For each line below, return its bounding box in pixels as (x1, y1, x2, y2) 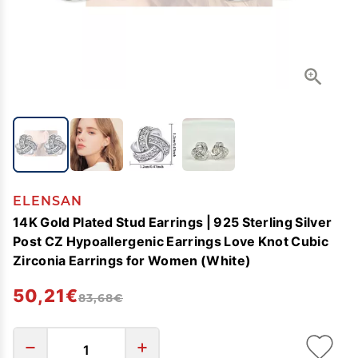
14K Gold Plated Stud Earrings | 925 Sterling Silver (13, 214, 332, 229)
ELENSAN (13, 193, 82, 209)
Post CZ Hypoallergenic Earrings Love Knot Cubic (13, 233, 329, 249)
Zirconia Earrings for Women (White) (13, 253, 252, 268)
